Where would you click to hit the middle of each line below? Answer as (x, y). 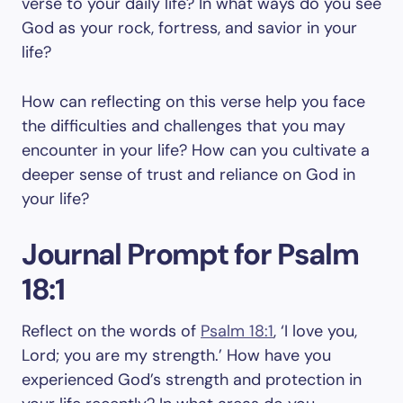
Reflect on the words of (111, 331)
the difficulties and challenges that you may (184, 126)
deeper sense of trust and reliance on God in (188, 175)
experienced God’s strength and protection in (192, 380)
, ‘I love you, (315, 331)
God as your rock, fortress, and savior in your (189, 28)
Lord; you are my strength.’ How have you (176, 355)
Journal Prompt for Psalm (190, 254)
